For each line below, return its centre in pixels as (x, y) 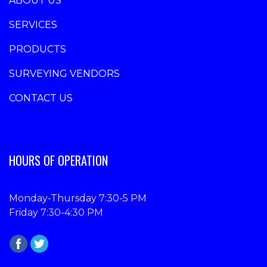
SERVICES (33, 25)
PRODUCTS (38, 49)
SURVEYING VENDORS (64, 74)
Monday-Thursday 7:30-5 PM (78, 198)
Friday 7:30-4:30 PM (56, 213)
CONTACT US (41, 98)
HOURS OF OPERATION (58, 161)
